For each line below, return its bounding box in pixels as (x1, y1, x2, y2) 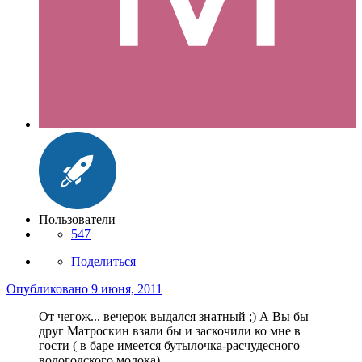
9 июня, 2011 (91, 281, 162, 296)
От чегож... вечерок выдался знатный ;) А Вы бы (39, 309, 309, 323)
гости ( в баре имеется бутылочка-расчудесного (39, 338, 300, 352)
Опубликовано (6, 281, 91, 296)
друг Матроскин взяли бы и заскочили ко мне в (39, 323, 301, 338)
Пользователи (39, 212, 116, 226)
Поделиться (71, 254, 136, 268)
